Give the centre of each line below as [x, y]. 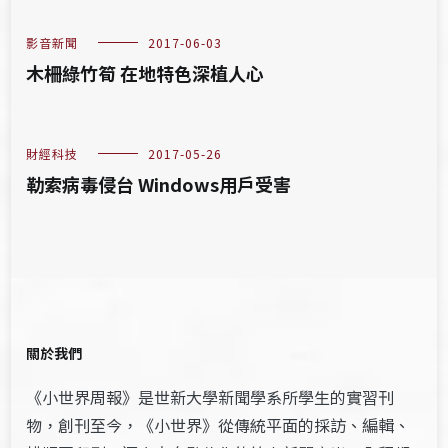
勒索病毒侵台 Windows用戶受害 [159, 184]
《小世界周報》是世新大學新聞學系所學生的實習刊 [210, 397]
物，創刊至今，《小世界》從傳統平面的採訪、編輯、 [218, 425]
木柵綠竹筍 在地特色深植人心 [145, 73]
